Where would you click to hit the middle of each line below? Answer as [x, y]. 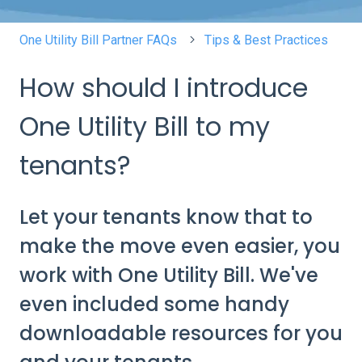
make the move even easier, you [180, 246]
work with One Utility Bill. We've [169, 276]
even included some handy [154, 305]
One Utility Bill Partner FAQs [98, 40]
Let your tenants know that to [166, 217]
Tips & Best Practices [267, 40]
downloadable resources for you [181, 334]
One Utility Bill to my [145, 126]
